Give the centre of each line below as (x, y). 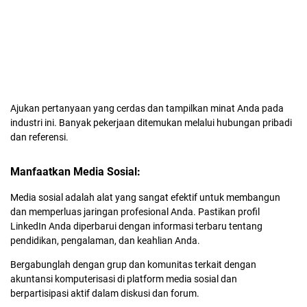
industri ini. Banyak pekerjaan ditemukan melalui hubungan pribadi (151, 123)
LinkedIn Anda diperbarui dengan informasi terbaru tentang (136, 226)
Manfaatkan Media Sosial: (75, 172)
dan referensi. (39, 137)
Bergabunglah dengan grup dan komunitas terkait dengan (133, 265)
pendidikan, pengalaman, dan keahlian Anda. (105, 241)
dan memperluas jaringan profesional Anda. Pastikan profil (135, 212)
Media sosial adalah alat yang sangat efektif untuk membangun (145, 197)
